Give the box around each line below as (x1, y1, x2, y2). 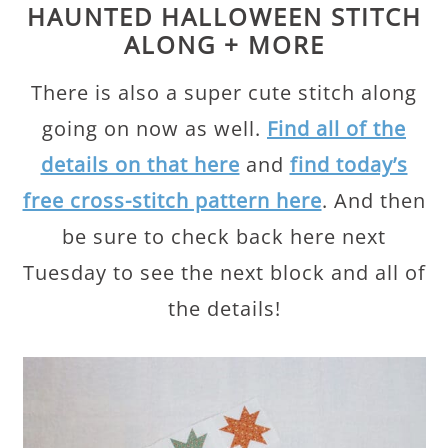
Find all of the (267, 115, 406, 142)
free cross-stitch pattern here (22, 187, 322, 214)
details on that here (40, 151, 240, 178)
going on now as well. (42, 115, 267, 142)
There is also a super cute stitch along (31, 79, 417, 106)
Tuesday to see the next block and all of (22, 259, 426, 286)
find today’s (289, 151, 408, 178)
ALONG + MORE (123, 28, 325, 61)
